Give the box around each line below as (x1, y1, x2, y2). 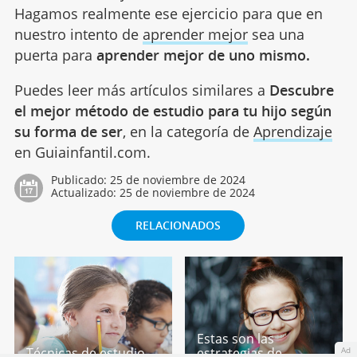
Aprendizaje (253, 121, 332, 141)
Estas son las (197, 329, 275, 347)
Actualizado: (50, 184, 120, 200)
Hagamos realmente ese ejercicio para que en (14, 3, 323, 23)
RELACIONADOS (135, 217, 222, 233)
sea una (247, 24, 304, 44)
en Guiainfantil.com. (14, 142, 151, 162)
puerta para (14, 45, 96, 65)
